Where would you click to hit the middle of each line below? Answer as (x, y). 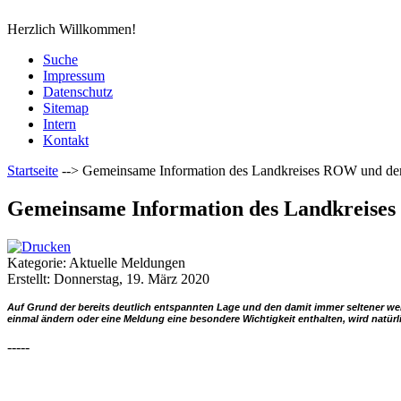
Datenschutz (78, 92)
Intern (60, 124)
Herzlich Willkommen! (72, 29)
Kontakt (66, 140)
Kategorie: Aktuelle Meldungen (96, 262)
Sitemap (66, 108)
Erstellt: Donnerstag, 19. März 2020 (108, 278)
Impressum (74, 76)
